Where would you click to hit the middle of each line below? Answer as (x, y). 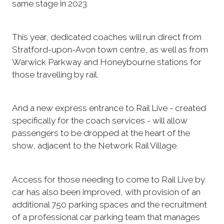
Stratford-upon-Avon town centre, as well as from (110, 50)
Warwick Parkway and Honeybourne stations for (107, 62)
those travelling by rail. (56, 75)
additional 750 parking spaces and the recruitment (109, 204)
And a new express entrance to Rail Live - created (109, 108)
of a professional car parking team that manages (106, 217)
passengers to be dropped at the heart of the (101, 133)
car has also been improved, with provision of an (106, 192)
